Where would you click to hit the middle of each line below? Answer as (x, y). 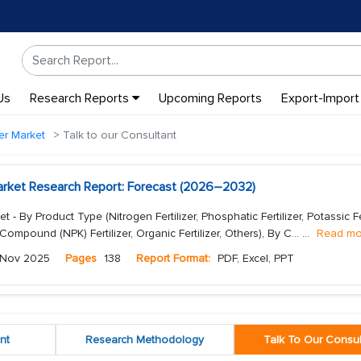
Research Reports (81, 98)
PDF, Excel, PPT (254, 258)
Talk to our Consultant (118, 135)
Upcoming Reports (210, 98)
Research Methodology (144, 340)
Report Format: (173, 258)
